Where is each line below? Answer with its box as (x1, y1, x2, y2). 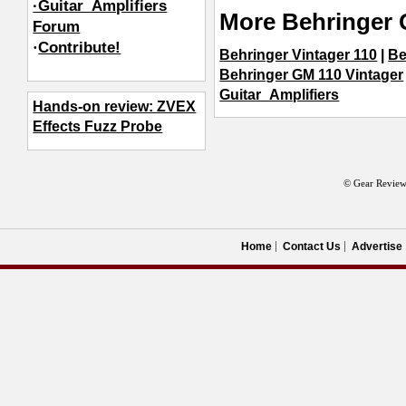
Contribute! (38, 38, 121, 56)
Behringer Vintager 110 (219, 46, 378, 63)
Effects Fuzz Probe (33, 119, 163, 135)
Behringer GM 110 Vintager (219, 66, 404, 82)
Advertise (352, 241, 403, 252)
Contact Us (283, 241, 342, 252)
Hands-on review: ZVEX (33, 99, 197, 115)
